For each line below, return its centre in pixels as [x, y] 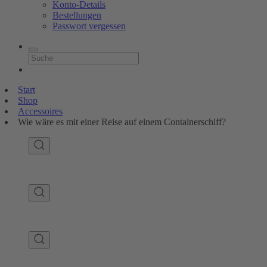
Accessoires [40, 111]
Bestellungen [77, 15]
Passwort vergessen [89, 26]
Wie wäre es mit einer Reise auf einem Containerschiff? [122, 122]
